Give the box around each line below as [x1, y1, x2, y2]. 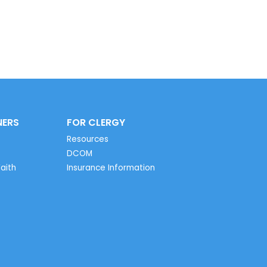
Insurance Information [66, 162, 155, 174]
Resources [66, 133, 108, 145]
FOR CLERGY [66, 115, 125, 129]
